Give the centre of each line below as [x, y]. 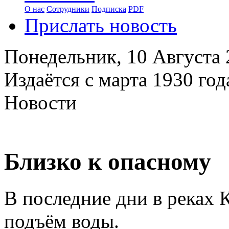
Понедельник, [65, 56]
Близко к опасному [108, 162]
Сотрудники [68, 9]
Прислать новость [101, 25]
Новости [40, 102]
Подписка [109, 9]
